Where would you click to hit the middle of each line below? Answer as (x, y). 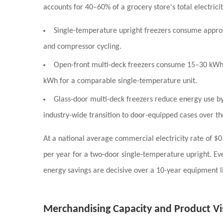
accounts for (64, 7)
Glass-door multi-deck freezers (103, 100)
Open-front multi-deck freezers (104, 65)
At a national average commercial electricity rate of (129, 139)
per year (57, 155)
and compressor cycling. (82, 47)
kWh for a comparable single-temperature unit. (120, 81)
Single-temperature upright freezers (112, 31)
